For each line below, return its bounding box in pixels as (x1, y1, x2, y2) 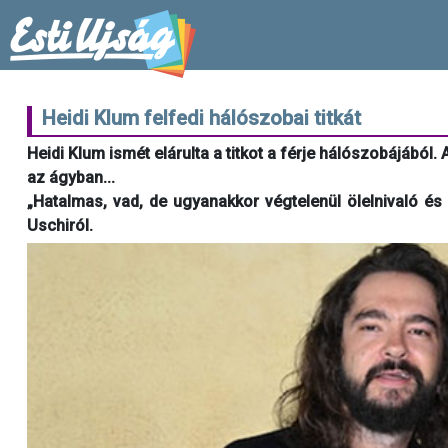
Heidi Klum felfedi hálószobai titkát (42, 106, 361, 130)
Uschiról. (27, 216, 93, 235)
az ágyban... (27, 168, 115, 187)
